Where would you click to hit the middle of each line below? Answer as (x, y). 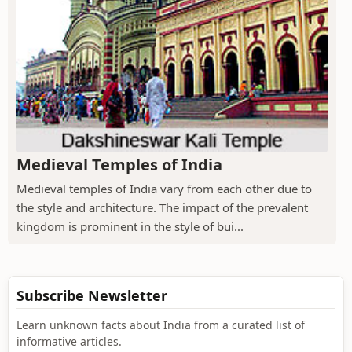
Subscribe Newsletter (92, 295)
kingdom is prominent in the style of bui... (130, 226)
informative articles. (69, 341)
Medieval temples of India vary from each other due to (164, 188)
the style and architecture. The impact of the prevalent (162, 207)
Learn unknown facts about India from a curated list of (161, 324)
